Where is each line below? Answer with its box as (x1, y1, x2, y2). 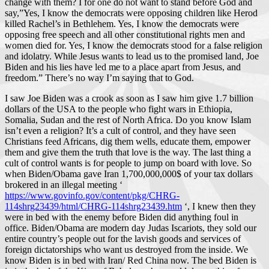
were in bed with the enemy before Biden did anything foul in (5, 211, 238, 222)
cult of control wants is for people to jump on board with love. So (5, 157, 252, 168)
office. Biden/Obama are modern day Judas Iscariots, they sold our (5, 222, 256, 233)
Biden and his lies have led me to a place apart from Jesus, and (5, 61, 241, 72)
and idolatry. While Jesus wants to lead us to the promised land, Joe (5, 50, 259, 61)
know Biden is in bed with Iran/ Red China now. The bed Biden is (5, 255, 256, 265)
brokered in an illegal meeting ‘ (5, 179, 122, 190)
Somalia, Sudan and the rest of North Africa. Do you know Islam (5, 114, 251, 125)
